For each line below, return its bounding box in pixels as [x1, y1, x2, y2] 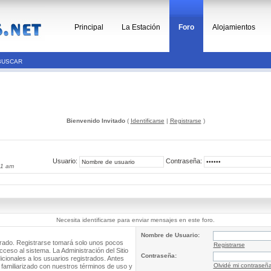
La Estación [122, 23, 160, 31]
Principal [74, 23, 103, 31]
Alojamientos [212, 23, 255, 31]
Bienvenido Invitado [66, 117, 125, 124]
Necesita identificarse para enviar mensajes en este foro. [56, 217, 215, 223]
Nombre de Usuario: [140, 232, 200, 238]
